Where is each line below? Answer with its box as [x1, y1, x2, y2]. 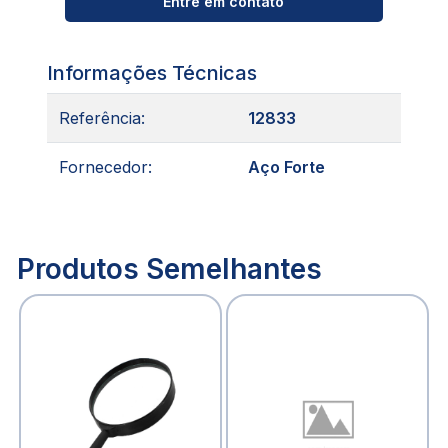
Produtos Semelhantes [17, 252, 322, 287]
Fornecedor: [59, 156, 152, 177]
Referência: [59, 107, 145, 128]
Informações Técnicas [47, 60, 257, 85]
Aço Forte [248, 156, 325, 177]
